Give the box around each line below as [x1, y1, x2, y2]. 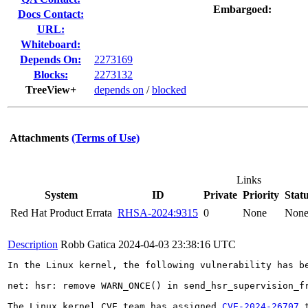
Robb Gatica [60, 239, 115, 250]
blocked [152, 84, 186, 96]
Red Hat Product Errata [10, 207, 112, 219]
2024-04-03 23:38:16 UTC [118, 239, 236, 250]
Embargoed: [212, 3, 272, 15]
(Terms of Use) [71, 132, 140, 144]
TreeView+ [25, 84, 76, 96]
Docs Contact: [17, 8, 84, 20]
